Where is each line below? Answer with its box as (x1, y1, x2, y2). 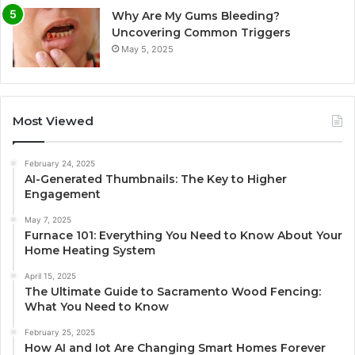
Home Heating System (25, 242, 155, 258)
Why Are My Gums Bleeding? (112, 8, 280, 23)
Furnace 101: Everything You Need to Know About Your (25, 227, 342, 242)
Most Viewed (13, 113, 94, 128)
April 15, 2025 (25, 270, 76, 281)
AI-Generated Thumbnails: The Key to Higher (25, 171, 287, 186)
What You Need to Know (25, 299, 169, 314)
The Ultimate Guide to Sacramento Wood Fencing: (25, 284, 321, 299)
